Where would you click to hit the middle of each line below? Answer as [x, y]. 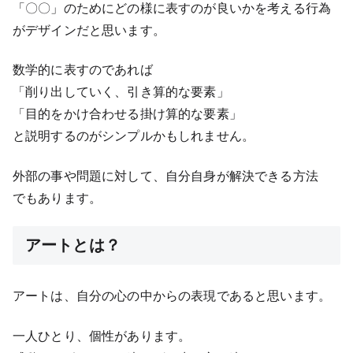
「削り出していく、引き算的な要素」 [121, 92]
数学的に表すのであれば [83, 70]
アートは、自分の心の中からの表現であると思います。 [172, 296]
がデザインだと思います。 [89, 30]
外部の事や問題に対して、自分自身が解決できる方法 [165, 175]
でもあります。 [58, 197]
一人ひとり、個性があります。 [102, 335]
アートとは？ [73, 245]
